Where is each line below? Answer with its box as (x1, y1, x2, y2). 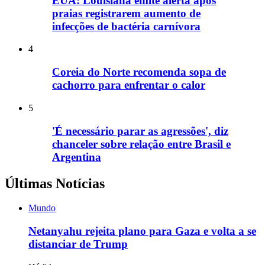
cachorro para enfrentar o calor (52, 79, 205, 92)
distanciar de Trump (28, 238, 128, 251)
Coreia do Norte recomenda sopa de (52, 66, 226, 79)
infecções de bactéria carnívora (52, 20, 201, 33)
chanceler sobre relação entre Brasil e (52, 137, 231, 150)
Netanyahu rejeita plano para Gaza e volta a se (28, 225, 256, 238)
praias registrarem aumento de (52, 7, 201, 20)
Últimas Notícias (5, 175, 105, 191)
